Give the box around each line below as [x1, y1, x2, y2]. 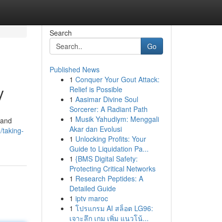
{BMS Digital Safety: [75, 154, 138, 164]
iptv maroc [75, 193, 108, 203]
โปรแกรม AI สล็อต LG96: [75, 203, 153, 213]
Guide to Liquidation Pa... [69, 144, 149, 154]
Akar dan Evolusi [69, 124, 122, 134]
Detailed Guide [69, 183, 116, 193]
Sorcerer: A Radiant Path [69, 104, 148, 114]
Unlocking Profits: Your [75, 134, 146, 144]
